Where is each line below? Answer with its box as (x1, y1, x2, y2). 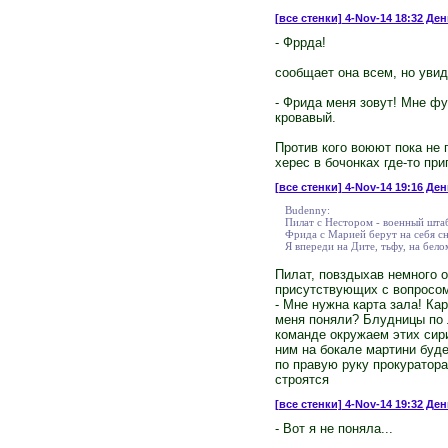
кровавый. (274, 109, 336, 125)
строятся (274, 371, 329, 387)
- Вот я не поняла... (274, 420, 393, 436)
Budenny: (284, 203, 330, 216)
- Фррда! (274, 34, 326, 50)
